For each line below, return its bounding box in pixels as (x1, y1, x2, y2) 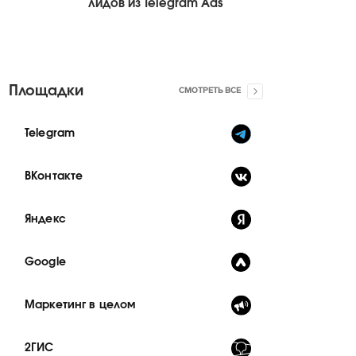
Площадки (9, 84, 83, 99)
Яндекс (25, 214, 66, 225)
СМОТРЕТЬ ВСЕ (179, 87, 241, 95)
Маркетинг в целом (25, 300, 136, 311)
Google (25, 257, 66, 268)
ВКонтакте (25, 171, 83, 182)
